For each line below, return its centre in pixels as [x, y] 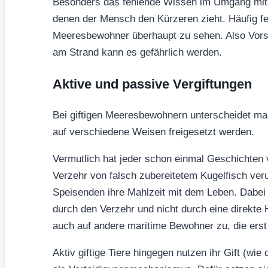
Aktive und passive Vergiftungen [152, 84]
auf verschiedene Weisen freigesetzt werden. [153, 132]
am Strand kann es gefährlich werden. [137, 52]
